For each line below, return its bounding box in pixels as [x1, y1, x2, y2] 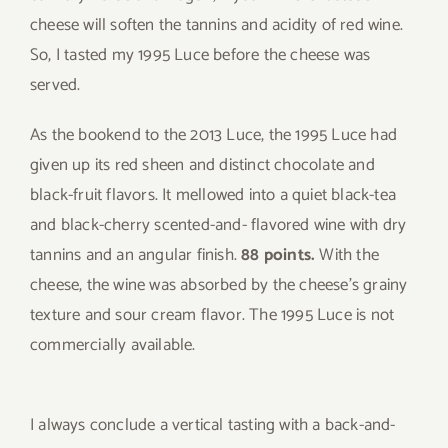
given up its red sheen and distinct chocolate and [30, 151, 375, 180]
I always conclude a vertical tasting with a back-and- [30, 411, 396, 440]
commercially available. [30, 331, 196, 360]
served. [30, 71, 81, 100]
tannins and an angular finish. [30, 241, 242, 270]
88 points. [241, 241, 320, 270]
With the [319, 241, 380, 270]
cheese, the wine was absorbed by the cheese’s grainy [30, 271, 408, 300]
